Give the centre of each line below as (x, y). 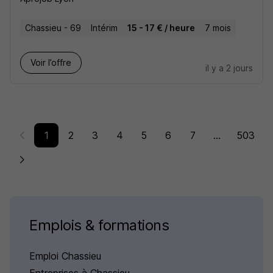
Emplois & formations (99, 225)
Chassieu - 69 (53, 28)
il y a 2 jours (229, 68)
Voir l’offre (51, 62)
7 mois (218, 28)
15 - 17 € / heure (161, 28)
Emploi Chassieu (65, 256)
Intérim (104, 28)
